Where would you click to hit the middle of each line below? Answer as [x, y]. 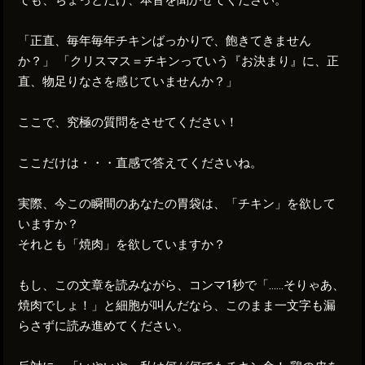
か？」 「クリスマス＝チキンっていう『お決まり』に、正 [179, 61]
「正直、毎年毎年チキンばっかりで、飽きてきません [165, 40]
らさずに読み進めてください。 [104, 325]
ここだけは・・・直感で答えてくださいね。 [141, 163]
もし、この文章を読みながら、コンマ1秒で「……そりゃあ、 [182, 285]
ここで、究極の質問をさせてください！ [128, 122]
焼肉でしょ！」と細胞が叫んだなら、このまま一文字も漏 [177, 305]
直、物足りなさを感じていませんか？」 [128, 81]
